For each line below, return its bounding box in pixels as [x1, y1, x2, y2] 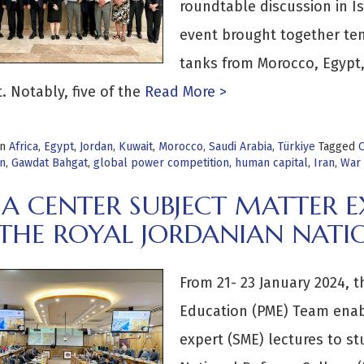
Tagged [318, 140, 358, 154]
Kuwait [118, 140, 153, 154]
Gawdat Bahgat [11, 156, 88, 170]
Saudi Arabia [208, 140, 272, 154]
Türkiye [277, 140, 315, 154]
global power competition [93, 156, 229, 170]
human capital [234, 156, 308, 170]
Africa [8, 140, 38, 154]
